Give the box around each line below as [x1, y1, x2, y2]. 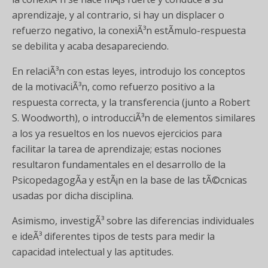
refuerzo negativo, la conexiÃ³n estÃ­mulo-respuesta [12, 24, 246, 38]
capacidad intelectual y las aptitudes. [12, 245, 173, 259]
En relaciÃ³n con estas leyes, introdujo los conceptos [12, 65, 245, 78]
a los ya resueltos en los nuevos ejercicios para [12, 127, 222, 141]
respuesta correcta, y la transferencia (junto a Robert [12, 96, 250, 109]
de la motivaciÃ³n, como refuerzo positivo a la [12, 80, 215, 94]
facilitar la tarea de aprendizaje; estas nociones [12, 142, 221, 156]
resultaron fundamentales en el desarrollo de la [12, 158, 226, 172]
